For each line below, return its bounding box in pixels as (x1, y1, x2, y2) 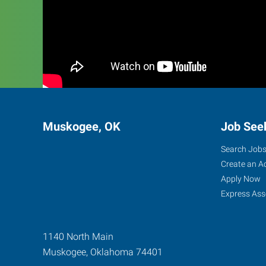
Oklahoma (90, 246, 134, 258)
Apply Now (221, 174, 261, 183)
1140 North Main (43, 231, 113, 242)
